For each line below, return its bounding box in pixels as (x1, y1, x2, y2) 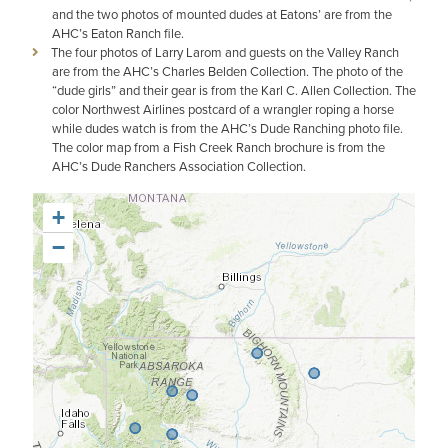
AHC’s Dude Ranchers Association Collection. (52, 157, 306, 176)
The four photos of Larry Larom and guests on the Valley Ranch (51, 43, 399, 62)
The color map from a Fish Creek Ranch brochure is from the (52, 138, 385, 157)
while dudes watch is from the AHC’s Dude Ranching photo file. (52, 119, 403, 138)
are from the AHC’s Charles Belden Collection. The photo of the (52, 62, 403, 81)
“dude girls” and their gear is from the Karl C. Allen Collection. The (52, 81, 416, 100)
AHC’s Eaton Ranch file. (52, 24, 184, 43)
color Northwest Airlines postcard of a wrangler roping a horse (52, 100, 394, 119)
